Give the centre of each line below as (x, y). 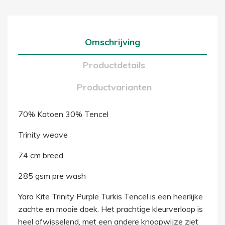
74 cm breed (40, 155)
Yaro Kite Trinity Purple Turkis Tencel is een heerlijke (110, 196)
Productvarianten (114, 87)
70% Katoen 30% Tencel (63, 114)
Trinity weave (43, 135)
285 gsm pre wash (52, 176)
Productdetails (114, 65)
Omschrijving (113, 42)
